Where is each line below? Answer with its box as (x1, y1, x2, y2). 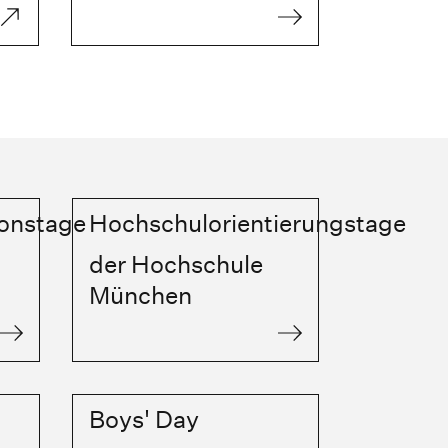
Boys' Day (88, 405, 199, 434)
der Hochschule (88, 250, 263, 279)
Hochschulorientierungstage (88, 209, 406, 238)
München (88, 281, 192, 310)
